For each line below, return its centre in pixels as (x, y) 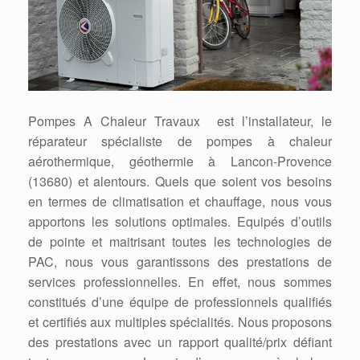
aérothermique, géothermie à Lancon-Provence (180, 162)
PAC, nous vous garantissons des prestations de (180, 262)
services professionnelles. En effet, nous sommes (180, 282)
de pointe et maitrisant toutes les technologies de (180, 242)
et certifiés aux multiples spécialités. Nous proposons (180, 322)
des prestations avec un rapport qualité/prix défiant (180, 342)
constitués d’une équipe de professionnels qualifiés (180, 302)
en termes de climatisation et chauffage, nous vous (180, 202)
